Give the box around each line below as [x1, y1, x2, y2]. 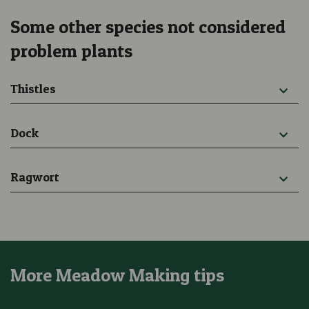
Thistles [10, 81, 56, 97]
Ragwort [10, 170, 59, 185]
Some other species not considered [10, 16, 286, 38]
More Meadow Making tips [10, 264, 224, 286]
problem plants [10, 40, 132, 62]
